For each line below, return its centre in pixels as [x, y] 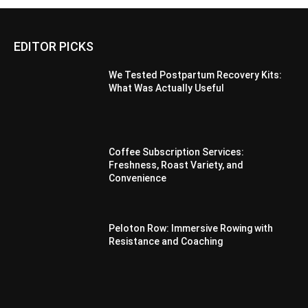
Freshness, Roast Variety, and [176, 165]
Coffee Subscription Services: [177, 152]
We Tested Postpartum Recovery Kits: [196, 75]
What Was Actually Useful [167, 88]
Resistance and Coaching [166, 242]
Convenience [138, 178]
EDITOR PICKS [54, 47]
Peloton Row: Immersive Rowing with [191, 229]
